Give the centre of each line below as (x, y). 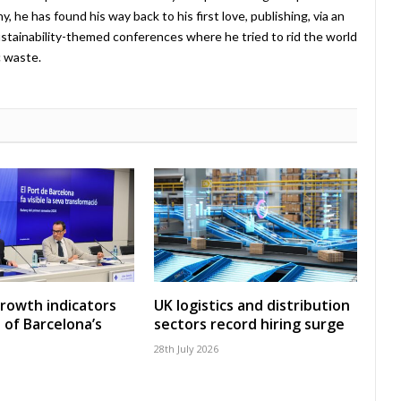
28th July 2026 (186, 349)
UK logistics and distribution (252, 306)
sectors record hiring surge (249, 324)
